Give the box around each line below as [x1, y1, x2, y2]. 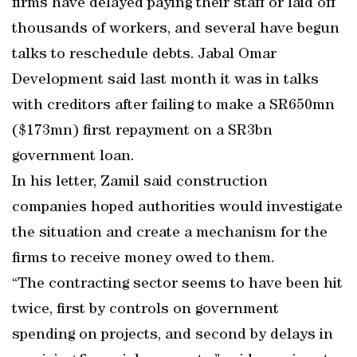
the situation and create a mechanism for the [12, 226, 328, 241]
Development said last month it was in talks [12, 73, 319, 88]
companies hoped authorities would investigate [12, 200, 343, 216]
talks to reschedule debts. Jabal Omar [12, 47, 277, 63]
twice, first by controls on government [12, 302, 279, 318]
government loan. [12, 149, 135, 165]
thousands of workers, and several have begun [12, 22, 339, 37]
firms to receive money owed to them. [12, 251, 275, 267]
